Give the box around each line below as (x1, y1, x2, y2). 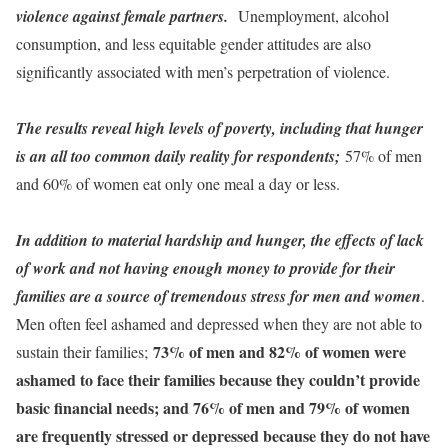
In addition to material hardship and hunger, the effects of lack (16, 229, 424, 251)
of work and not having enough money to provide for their (16, 257, 395, 279)
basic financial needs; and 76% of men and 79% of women (16, 396, 410, 419)
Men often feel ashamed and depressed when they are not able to (16, 313, 422, 334)
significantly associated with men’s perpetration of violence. (16, 61, 390, 82)
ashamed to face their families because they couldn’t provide (16, 368, 420, 391)
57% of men (345, 145, 422, 166)
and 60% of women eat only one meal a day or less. (16, 173, 340, 194)
